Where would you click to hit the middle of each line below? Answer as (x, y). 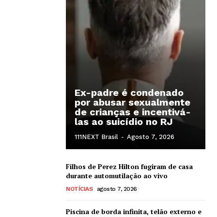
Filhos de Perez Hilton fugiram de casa (129, 166)
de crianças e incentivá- (133, 112)
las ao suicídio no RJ (124, 121)
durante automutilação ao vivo (117, 175)
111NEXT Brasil (96, 137)
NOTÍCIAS (79, 189)
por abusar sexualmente (132, 102)
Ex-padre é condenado (129, 92)
